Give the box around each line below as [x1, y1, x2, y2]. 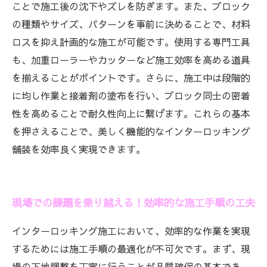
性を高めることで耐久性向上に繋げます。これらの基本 [12, 107, 250, 120]
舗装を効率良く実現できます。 [12, 142, 145, 156]
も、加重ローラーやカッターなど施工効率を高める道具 [12, 53, 250, 66]
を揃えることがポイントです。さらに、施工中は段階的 [12, 71, 250, 84]
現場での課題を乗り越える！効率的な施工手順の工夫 [12, 195, 255, 210]
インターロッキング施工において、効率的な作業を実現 [12, 224, 250, 237]
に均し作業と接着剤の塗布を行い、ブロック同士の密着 [12, 89, 250, 102]
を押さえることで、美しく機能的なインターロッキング [12, 125, 250, 138]
